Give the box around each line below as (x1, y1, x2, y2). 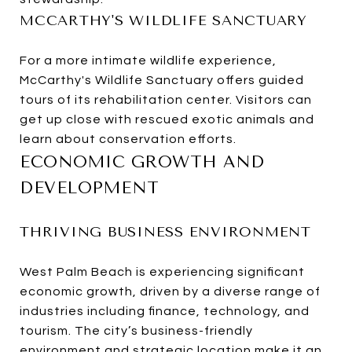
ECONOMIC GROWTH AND (20, 152, 265, 172)
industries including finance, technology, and (20, 305, 310, 318)
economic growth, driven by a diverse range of (20, 285, 321, 299)
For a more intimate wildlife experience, (20, 54, 277, 68)
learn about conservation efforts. (20, 133, 236, 146)
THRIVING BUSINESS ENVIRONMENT (20, 223, 311, 241)
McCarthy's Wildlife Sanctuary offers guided (20, 74, 304, 87)
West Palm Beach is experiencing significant (20, 266, 305, 279)
